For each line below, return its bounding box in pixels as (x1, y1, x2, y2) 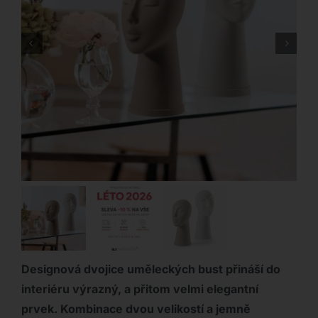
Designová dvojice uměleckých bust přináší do (21, 262, 280, 277)
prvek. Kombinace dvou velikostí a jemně (21, 302, 251, 317)
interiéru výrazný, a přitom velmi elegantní (21, 282, 258, 297)
